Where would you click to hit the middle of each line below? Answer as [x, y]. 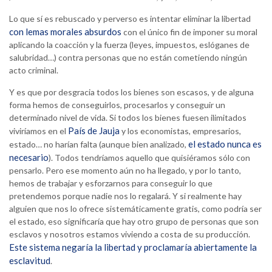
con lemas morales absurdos [65, 32]
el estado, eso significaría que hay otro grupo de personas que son [134, 222]
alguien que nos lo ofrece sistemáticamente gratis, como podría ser [135, 209]
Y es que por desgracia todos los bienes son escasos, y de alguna [131, 92]
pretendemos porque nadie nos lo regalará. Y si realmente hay [125, 196]
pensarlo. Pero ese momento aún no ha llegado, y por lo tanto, [125, 171]
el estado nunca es [225, 144]
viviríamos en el [39, 131]
